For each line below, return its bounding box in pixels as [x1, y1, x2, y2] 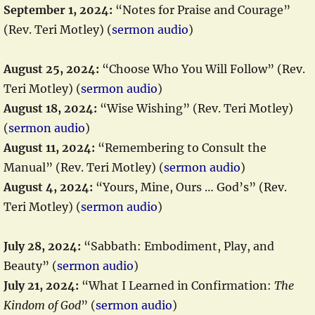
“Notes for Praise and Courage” [112, 3, 290, 17]
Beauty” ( [4, 259, 57, 273]
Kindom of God [4, 298, 81, 312]
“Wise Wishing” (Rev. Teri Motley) [97, 101, 293, 115]
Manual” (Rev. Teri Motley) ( [4, 160, 164, 174]
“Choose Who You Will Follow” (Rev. [99, 62, 305, 76]
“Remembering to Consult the [95, 141, 266, 155]
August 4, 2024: [4, 180, 93, 194]
